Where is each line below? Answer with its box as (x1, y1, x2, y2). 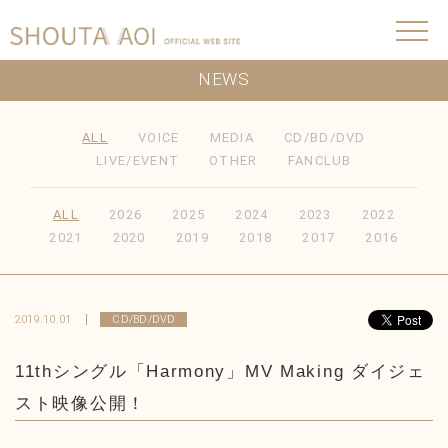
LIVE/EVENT (96, 153, 180, 168)
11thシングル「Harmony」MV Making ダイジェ (15, 362, 426, 381)
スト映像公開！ (15, 394, 146, 413)
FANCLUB (287, 153, 352, 168)
